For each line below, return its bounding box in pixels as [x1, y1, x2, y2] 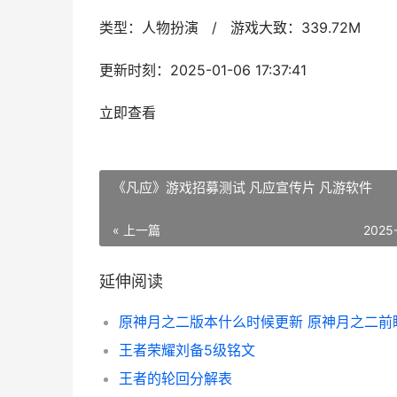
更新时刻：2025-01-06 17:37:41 [99, 62, 307, 79]
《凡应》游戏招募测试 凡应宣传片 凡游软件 [113, 179, 372, 196]
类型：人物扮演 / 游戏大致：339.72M [99, 19, 361, 36]
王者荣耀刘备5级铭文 [119, 341, 255, 359]
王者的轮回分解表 [119, 370, 232, 387]
